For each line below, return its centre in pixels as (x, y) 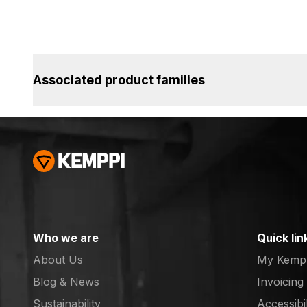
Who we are (66, 238)
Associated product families (119, 80)
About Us (58, 260)
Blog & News (66, 282)
